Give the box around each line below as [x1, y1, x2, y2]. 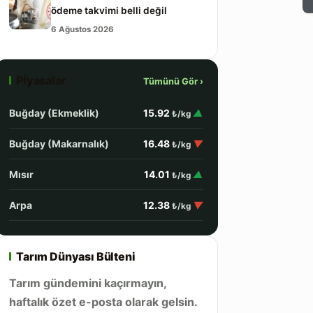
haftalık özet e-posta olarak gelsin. [9, 289, 198, 303]
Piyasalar [16, 67, 66, 81]
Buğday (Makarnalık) [9, 131, 109, 143]
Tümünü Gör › [143, 70, 203, 80]
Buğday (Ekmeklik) [9, 101, 99, 112]
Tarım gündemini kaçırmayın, [9, 270, 166, 284]
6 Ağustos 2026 [51, 18, 114, 28]
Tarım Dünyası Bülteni [16, 243, 136, 257]
